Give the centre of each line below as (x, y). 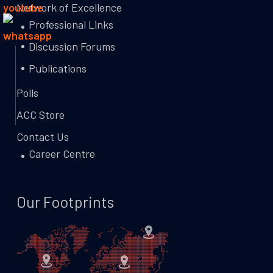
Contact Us (42, 136)
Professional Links (71, 24)
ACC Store (40, 115)
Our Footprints (65, 202)
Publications (57, 68)
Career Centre (62, 154)
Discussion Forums (72, 46)
